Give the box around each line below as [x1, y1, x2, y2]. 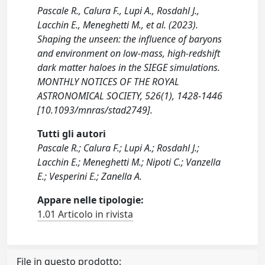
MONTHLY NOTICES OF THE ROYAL [37, 75, 180, 88]
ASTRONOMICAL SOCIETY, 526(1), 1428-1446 [37, 89, 223, 102]
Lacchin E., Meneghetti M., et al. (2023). [37, 18, 199, 31]
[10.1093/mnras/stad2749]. [37, 104, 153, 117]
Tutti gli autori [37, 127, 106, 140]
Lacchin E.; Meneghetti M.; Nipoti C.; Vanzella [37, 156, 221, 169]
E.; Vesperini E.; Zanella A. [37, 170, 143, 183]
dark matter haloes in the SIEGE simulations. [37, 61, 221, 74]
